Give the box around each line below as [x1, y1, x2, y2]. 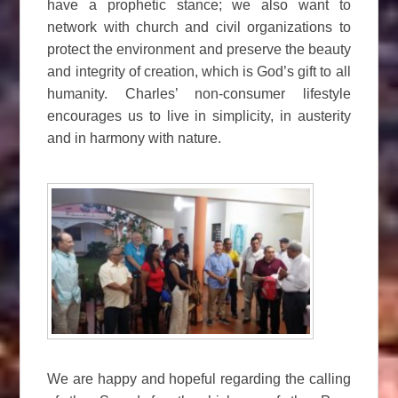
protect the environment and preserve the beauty [47, 42, 351, 58]
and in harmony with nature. [47, 131, 222, 147]
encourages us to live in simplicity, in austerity [47, 108, 351, 124]
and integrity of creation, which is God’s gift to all [47, 64, 351, 80]
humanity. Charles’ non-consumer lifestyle [47, 86, 351, 102]
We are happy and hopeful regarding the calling [47, 371, 351, 387]
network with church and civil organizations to [47, 20, 351, 36]
